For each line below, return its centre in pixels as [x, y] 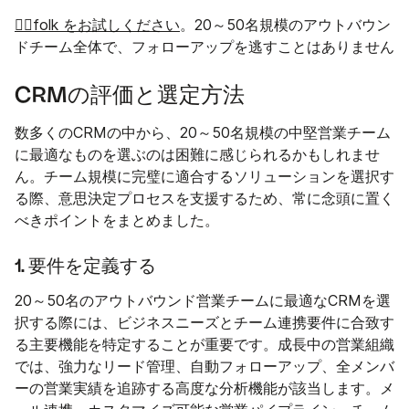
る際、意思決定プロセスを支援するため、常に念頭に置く [204, 198]
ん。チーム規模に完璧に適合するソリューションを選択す [204, 176]
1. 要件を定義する [85, 266]
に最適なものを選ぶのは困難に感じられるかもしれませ [197, 154]
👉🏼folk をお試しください [97, 25]
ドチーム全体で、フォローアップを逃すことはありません [204, 47]
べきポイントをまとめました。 [117, 220]
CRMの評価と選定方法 [130, 95]
